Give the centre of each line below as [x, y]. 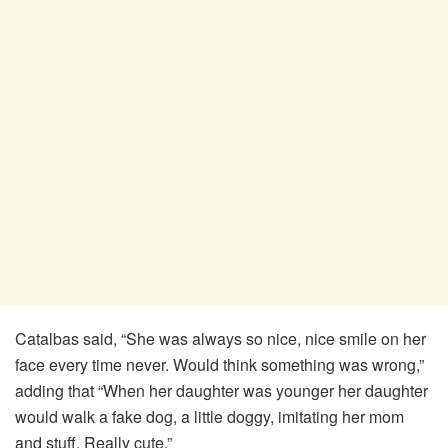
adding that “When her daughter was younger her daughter [221, 390]
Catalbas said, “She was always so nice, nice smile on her [220, 338]
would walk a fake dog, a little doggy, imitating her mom [209, 416]
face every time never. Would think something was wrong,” [219, 364]
